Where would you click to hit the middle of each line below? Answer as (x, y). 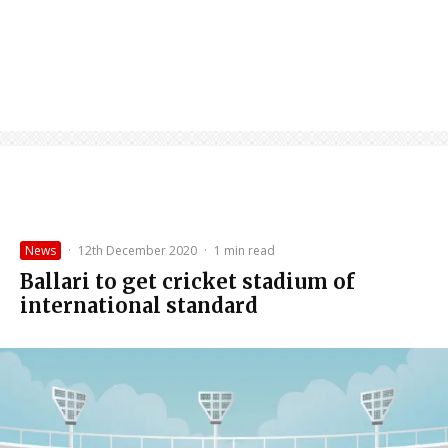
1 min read (244, 250)
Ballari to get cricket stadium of (187, 281)
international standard (139, 305)
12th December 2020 (137, 250)
